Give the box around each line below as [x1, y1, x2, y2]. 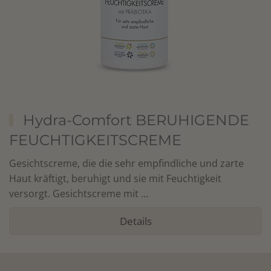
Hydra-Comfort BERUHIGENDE [22, 111, 249, 129]
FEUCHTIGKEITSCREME [9, 131, 181, 149]
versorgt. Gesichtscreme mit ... [9, 187, 148, 200]
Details [119, 214, 152, 228]
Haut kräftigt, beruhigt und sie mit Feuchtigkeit [9, 172, 221, 185]
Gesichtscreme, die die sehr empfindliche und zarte [9, 157, 244, 170]
